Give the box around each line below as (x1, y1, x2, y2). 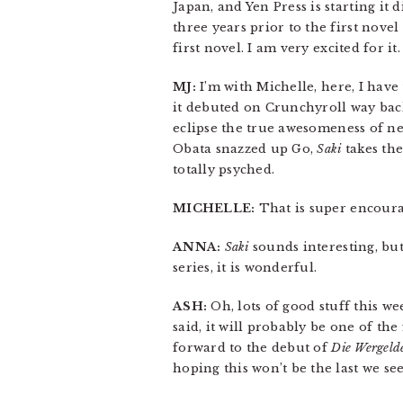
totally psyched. (173, 162, 275, 177)
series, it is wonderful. (173, 260, 318, 275)
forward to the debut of (173, 340, 332, 355)
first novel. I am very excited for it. (173, 40, 400, 56)
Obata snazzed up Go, (173, 141, 318, 157)
